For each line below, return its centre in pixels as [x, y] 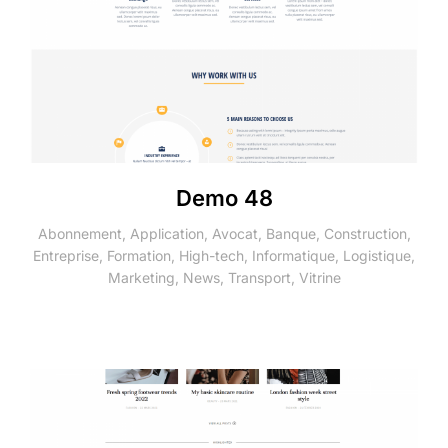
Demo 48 [224, 197]
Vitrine [319, 277]
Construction [365, 233]
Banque [290, 233]
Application [166, 233]
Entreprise [66, 255]
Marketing [141, 277]
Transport [259, 277]
